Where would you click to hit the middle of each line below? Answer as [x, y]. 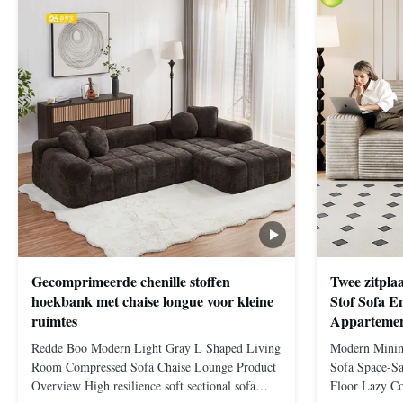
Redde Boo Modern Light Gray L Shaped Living [156, 348]
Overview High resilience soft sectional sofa [143, 386]
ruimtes [54, 320]
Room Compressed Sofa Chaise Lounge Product [154, 367]
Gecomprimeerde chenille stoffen [131, 281]
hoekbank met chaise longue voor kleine [152, 300]
